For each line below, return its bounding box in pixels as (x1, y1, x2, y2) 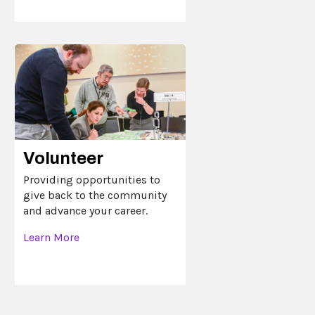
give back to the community (23, 188, 167, 202)
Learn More (23, 231, 80, 244)
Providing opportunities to (23, 173, 161, 186)
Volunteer (23, 149, 104, 167)
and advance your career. (23, 204, 148, 217)
